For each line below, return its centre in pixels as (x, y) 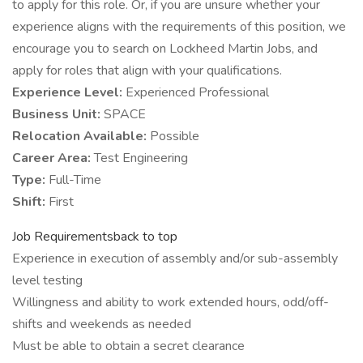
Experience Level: (69, 92)
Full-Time (75, 180)
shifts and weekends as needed (102, 324)
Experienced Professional (197, 92)
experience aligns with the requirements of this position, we (179, 27)
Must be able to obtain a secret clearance (128, 346)
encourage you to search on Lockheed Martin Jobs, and (165, 49)
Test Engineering (141, 158)
